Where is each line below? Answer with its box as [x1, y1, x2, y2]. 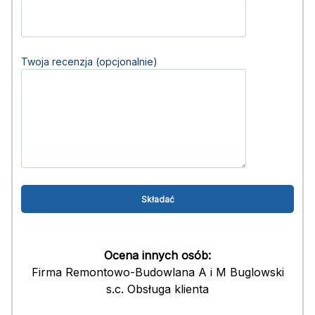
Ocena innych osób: [104, 248, 211, 262]
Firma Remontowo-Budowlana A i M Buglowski [31, 265, 284, 279]
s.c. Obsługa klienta [106, 282, 209, 296]
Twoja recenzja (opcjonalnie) [21, 56, 157, 67]
